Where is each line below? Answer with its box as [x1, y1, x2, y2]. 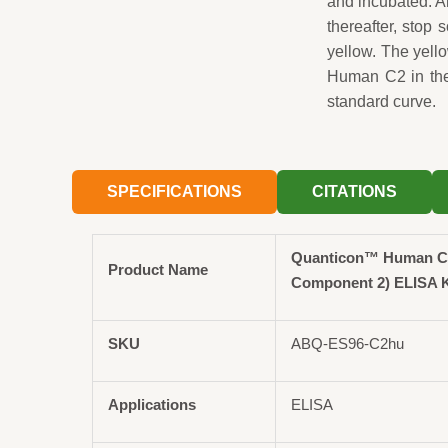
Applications [108, 395, 197, 413]
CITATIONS [312, 182, 398, 200]
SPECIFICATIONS [107, 182, 243, 200]
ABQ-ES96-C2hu [291, 334, 405, 352]
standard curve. [326, 92, 436, 110]
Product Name [108, 260, 209, 278]
